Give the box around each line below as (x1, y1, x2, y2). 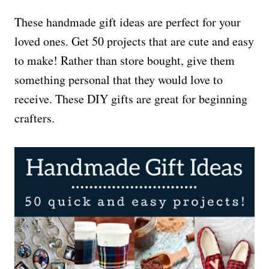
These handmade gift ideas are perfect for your (14, 13, 241, 30)
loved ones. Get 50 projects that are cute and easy (14, 32, 254, 49)
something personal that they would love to (14, 71, 223, 88)
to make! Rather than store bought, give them (14, 52, 235, 68)
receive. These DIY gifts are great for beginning (14, 90, 247, 107)
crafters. (14, 109, 55, 126)
